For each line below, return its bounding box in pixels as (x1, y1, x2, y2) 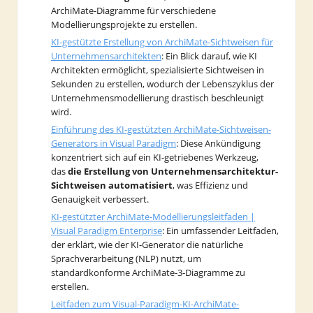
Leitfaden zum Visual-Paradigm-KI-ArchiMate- (51, 298, 239, 311)
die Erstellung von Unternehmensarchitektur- (68, 164, 278, 177)
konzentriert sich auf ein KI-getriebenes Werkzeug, (51, 150, 259, 163)
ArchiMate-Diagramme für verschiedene (51, 3, 216, 17)
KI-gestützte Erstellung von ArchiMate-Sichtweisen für (51, 35, 273, 48)
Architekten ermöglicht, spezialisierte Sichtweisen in (51, 63, 264, 76)
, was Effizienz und (173, 178, 248, 191)
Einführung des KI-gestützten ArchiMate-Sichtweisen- (51, 122, 271, 136)
